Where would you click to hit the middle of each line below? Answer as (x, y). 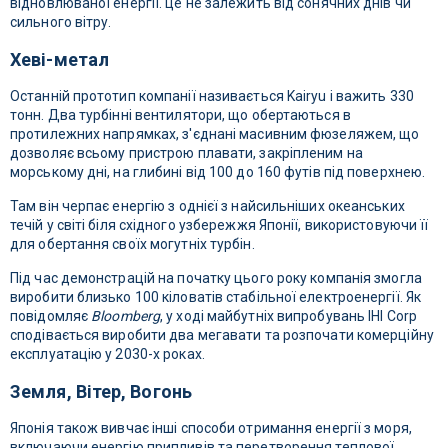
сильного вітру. (61, 22)
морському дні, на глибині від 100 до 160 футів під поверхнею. (218, 172)
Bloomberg (126, 316)
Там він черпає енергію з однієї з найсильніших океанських (207, 206)
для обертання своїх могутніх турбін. (132, 244)
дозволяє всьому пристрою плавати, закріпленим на (186, 153)
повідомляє (51, 316)
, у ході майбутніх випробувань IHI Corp (288, 316)
